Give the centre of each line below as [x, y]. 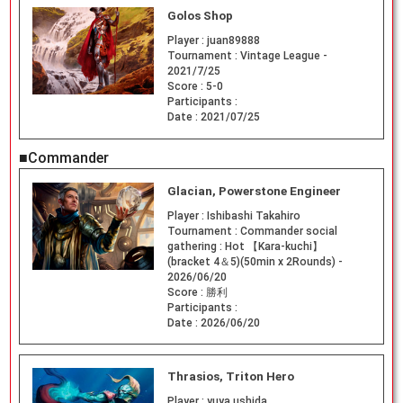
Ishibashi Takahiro [253, 215]
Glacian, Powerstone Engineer [254, 191]
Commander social [288, 231]
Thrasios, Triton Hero [230, 377]
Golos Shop [200, 15]
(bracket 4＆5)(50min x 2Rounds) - [255, 261]
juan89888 [233, 40]
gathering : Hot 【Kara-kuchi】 [245, 246]
